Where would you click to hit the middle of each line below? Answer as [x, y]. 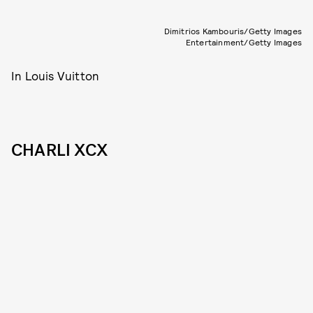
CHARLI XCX [59, 150]
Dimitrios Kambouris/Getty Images [233, 31]
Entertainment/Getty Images [243, 42]
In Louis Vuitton [56, 75]
